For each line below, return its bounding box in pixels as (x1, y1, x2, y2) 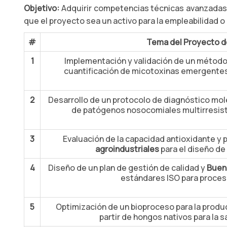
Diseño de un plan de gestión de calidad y (48, 162, 207, 173)
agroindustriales (95, 143, 159, 155)
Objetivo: (24, 3, 59, 14)
